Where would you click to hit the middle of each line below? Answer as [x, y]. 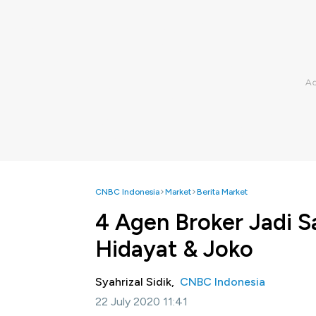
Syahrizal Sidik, [138, 282]
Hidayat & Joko [174, 249]
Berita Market [222, 192]
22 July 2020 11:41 [141, 302]
